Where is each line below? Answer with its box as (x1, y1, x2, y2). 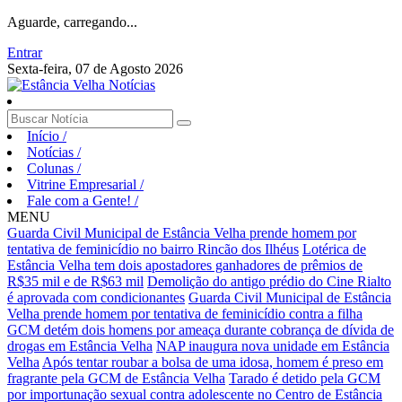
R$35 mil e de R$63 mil (7, 274, 144, 289)
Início (27, 128, 63, 144)
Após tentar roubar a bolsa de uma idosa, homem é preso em (42, 354, 383, 370)
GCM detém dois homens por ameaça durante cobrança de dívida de (7, 322, 394, 337)
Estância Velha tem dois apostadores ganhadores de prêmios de (7, 258, 363, 273)
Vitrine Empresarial (27, 177, 140, 192)
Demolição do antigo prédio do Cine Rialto (147, 274, 391, 289)
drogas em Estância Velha (7, 338, 153, 354)
